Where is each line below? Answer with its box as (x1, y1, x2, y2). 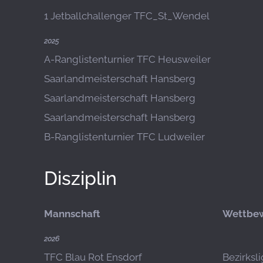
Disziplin (44, 167, 117, 189)
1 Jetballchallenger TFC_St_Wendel (44, 10, 210, 22)
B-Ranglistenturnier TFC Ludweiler (44, 131, 205, 143)
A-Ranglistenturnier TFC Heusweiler (44, 53, 211, 65)
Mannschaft (44, 208, 100, 220)
